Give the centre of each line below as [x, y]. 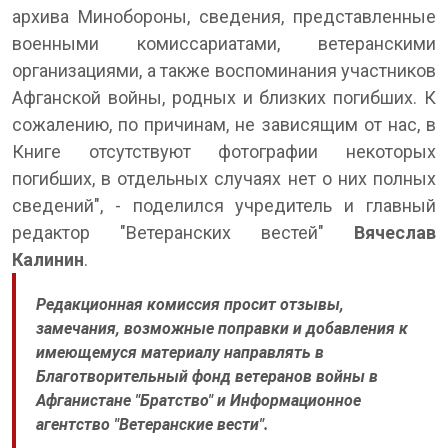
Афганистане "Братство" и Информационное [198, 400]
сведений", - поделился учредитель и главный [224, 205]
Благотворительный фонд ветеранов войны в [207, 376]
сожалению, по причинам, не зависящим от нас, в [224, 124]
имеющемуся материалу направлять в [180, 352]
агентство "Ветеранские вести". [152, 424]
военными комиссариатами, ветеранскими [224, 43]
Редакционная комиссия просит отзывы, [190, 304]
